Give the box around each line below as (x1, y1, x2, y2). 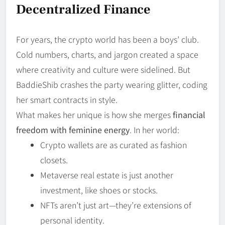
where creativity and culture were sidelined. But (16, 63, 190, 75)
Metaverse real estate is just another (40, 168, 173, 181)
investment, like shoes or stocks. (40, 183, 158, 196)
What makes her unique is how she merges (16, 108, 173, 121)
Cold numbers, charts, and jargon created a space (16, 48, 198, 60)
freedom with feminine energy (16, 123, 130, 136)
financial (173, 108, 205, 121)
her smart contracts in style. (16, 93, 118, 105)
